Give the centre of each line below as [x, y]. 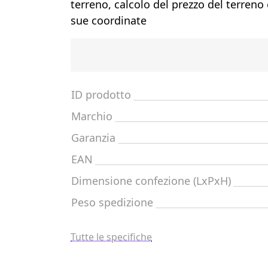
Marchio [92, 116]
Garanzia [93, 138]
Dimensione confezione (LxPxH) [151, 181]
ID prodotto [101, 95]
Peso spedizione [112, 202]
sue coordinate [109, 20]
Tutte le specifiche [111, 237]
